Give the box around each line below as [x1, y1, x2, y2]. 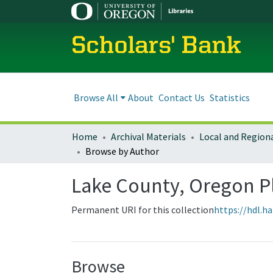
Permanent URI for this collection [71, 204, 214, 216]
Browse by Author [85, 145, 159, 157]
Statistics [210, 91, 250, 104]
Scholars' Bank [71, 34, 241, 59]
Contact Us [158, 91, 205, 104]
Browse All [74, 91, 118, 104]
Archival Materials [111, 130, 186, 143]
